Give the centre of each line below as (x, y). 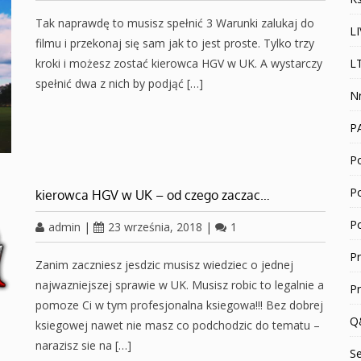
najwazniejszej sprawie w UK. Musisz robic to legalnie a (180, 284)
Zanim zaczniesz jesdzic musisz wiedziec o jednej (164, 264)
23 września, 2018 (155, 226)
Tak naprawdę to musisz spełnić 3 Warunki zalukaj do (175, 23)
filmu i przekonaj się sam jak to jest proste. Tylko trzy (175, 43)
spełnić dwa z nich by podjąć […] (119, 83)
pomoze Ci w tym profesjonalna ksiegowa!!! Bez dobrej (179, 305)
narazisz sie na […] (83, 345)
